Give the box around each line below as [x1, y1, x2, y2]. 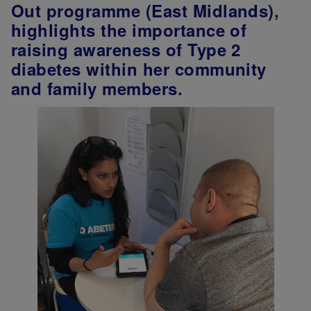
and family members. [11, 76, 183, 100]
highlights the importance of [11, 18, 247, 42]
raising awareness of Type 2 [11, 37, 241, 61]
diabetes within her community [11, 57, 267, 81]
